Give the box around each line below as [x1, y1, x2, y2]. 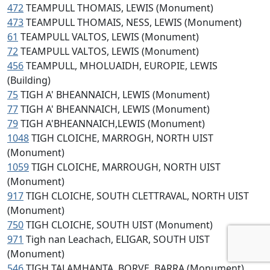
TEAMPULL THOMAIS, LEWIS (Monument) [26, 1, 213, 14]
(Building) [7, 74, 51, 87]
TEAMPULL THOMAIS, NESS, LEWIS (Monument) [26, 16, 242, 29]
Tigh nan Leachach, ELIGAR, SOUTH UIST [26, 233, 210, 246]
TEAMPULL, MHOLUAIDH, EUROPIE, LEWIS [26, 59, 218, 72]
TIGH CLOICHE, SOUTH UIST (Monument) [26, 218, 213, 231]
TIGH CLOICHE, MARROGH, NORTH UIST [31, 131, 213, 145]
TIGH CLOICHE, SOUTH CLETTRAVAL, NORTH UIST [26, 189, 249, 202]
